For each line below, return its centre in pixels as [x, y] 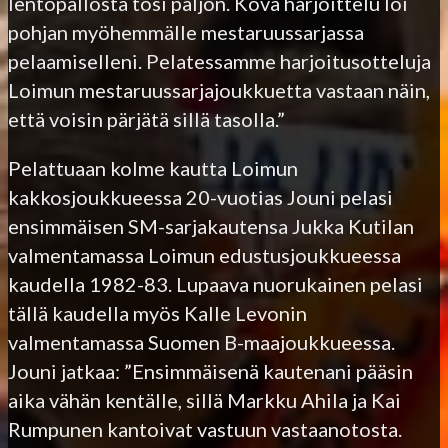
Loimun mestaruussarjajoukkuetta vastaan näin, [219, 89]
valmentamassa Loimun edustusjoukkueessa [204, 254]
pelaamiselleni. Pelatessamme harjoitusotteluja [219, 60]
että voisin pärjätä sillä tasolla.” [146, 118]
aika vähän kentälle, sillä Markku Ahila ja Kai [204, 399]
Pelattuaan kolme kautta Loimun [153, 167]
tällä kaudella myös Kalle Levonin [157, 312]
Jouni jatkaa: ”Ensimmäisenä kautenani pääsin [210, 370]
